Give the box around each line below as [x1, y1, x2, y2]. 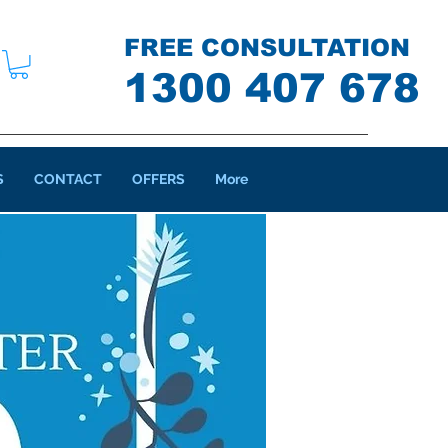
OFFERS [132, 171, 185, 187]
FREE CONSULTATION [124, 34, 410, 61]
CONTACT [34, 171, 102, 187]
